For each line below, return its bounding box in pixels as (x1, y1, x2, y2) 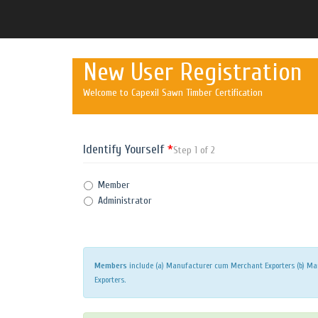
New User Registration (83, 57, 302, 87)
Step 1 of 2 (173, 144, 215, 156)
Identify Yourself (83, 142, 168, 157)
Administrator (98, 194, 152, 207)
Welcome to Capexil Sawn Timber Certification (83, 87, 263, 99)
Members (94, 261, 127, 270)
